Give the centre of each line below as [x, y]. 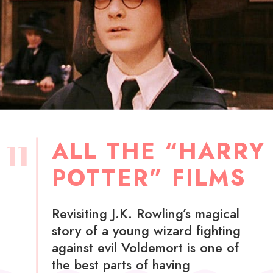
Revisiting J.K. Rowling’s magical [145, 213]
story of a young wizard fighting [146, 230]
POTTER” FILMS [148, 178]
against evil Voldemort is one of [145, 247]
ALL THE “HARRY [158, 151]
